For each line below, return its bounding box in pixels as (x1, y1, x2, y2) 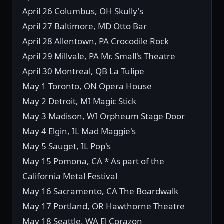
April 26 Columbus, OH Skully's (22, 5, 143, 17)
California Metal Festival (22, 170, 117, 182)
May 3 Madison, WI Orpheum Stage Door (22, 110, 185, 122)
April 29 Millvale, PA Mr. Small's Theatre (22, 50, 175, 62)
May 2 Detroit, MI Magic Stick (22, 95, 136, 107)
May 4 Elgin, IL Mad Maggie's (22, 125, 136, 137)
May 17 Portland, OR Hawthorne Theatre (22, 200, 185, 212)
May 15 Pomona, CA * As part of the (22, 155, 164, 167)
